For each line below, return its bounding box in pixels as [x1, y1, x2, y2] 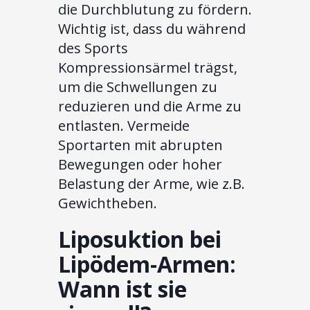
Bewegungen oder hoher [58, 155, 222, 174]
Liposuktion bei [58, 224, 221, 255]
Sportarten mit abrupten [58, 136, 223, 155]
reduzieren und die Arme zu [58, 97, 241, 116]
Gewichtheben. [58, 194, 157, 213]
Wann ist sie [58, 274, 187, 304]
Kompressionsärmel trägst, [58, 58, 237, 77]
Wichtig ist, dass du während [58, 19, 246, 39]
